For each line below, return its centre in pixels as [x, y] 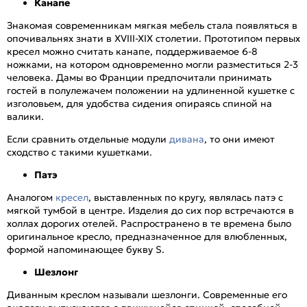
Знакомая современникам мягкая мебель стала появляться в [152, 25]
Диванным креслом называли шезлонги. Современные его [147, 294]
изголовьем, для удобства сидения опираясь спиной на [139, 103]
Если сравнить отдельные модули [88, 139]
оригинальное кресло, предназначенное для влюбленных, [147, 236]
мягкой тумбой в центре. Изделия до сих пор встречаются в [150, 210]
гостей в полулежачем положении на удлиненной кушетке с [151, 90]
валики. [25, 116]
